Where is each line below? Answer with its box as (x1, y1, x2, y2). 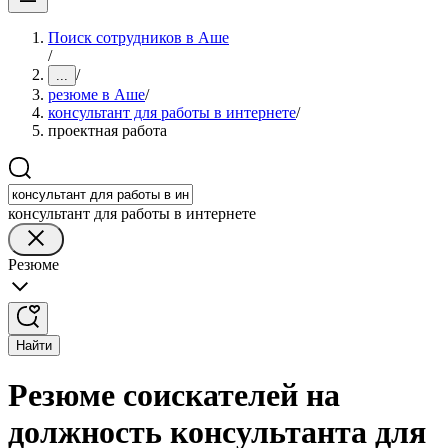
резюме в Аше (48, 86, 145, 103)
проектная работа (48, 122, 167, 139)
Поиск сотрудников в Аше (48, 29, 229, 46)
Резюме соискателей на (8, 377, 340, 414)
